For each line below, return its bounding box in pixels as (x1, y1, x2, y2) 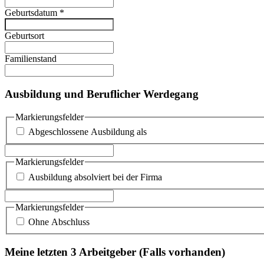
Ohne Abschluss (28, 217, 90, 227)
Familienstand (5, 54, 57, 64)
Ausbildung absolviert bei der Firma (28, 171, 162, 182)
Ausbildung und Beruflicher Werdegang (5, 87, 199, 100)
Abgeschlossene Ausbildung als (28, 127, 147, 137)
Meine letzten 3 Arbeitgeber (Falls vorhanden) (5, 246, 225, 259)
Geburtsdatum (5, 8, 60, 18)
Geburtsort (5, 31, 44, 41)
